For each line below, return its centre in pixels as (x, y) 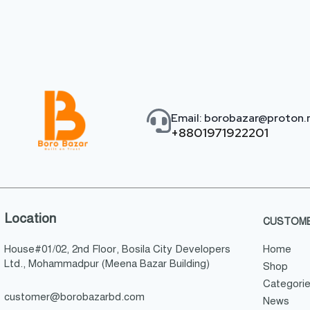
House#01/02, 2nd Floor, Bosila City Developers (117, 249)
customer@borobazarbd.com (74, 297)
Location (30, 219)
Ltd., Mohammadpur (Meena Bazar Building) (107, 264)
